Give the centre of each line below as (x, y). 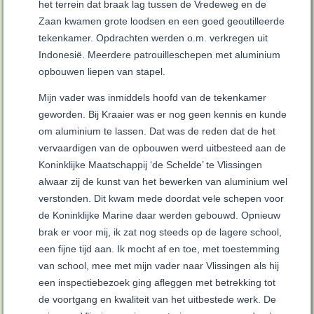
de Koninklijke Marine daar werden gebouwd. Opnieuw (160, 216)
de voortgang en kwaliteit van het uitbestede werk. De (158, 300)
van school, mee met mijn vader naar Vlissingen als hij (159, 266)
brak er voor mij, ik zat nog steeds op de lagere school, (161, 232)
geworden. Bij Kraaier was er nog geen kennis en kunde (163, 115)
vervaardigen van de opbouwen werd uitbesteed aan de (163, 148)
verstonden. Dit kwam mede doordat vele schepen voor (162, 199)
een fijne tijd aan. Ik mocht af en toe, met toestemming (159, 249)
